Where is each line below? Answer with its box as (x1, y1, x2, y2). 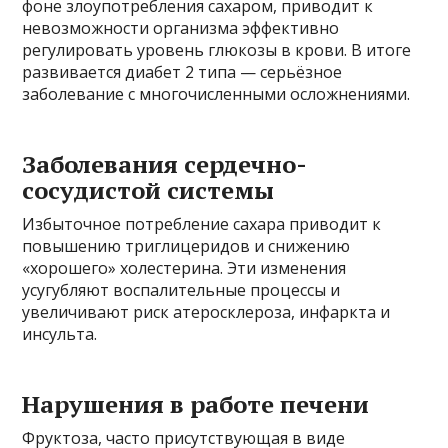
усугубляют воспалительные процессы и (22, 278, 341, 301)
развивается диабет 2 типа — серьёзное (22, 60, 343, 83)
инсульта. (22, 322, 98, 345)
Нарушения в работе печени (22, 387, 370, 420)
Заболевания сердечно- (22, 147, 308, 180)
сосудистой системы (22, 173, 275, 206)
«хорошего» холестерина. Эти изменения (22, 256, 347, 279)
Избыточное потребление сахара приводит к (22, 212, 382, 235)
